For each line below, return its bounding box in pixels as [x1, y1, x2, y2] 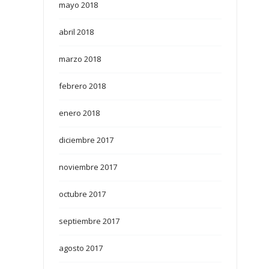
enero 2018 [59, 107, 100, 119]
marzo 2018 [59, 53, 101, 65]
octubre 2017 [59, 189, 106, 200]
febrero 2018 [59, 80, 106, 92]
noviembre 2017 [59, 162, 118, 173]
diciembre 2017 [59, 134, 114, 146]
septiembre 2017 [59, 216, 120, 227]
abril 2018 [59, 26, 94, 38]
